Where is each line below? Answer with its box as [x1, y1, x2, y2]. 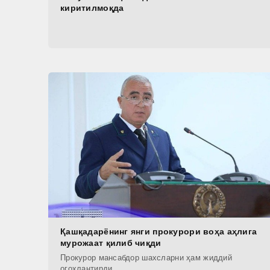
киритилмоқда [60, 3, 124, 13]
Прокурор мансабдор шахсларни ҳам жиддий [60, 253, 232, 263]
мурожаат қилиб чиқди [60, 238, 162, 248]
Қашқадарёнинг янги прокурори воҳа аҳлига [60, 227, 257, 237]
